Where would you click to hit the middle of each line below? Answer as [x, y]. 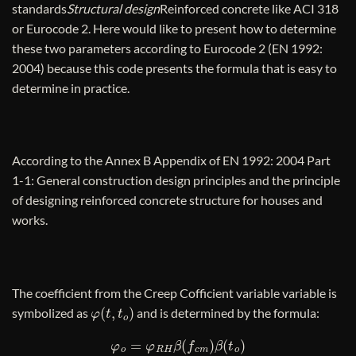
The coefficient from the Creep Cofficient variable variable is [174, 292]
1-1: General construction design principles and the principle [176, 180]
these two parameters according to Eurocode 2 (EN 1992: [167, 48]
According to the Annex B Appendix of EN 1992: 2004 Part [171, 161]
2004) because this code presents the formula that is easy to [174, 68]
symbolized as [51, 312]
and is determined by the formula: [227, 312]
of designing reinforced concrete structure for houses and [167, 200]
